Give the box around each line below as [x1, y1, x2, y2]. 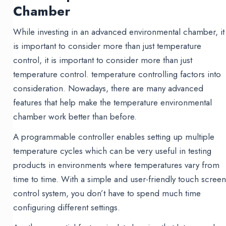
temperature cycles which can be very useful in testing [13, 145, 212, 157]
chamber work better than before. [13, 110, 137, 123]
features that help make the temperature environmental [13, 96, 212, 109]
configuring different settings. [13, 201, 121, 214]
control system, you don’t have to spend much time [13, 187, 201, 200]
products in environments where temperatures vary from [13, 159, 220, 172]
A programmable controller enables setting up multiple [13, 131, 215, 143]
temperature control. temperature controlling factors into [13, 68, 221, 81]
